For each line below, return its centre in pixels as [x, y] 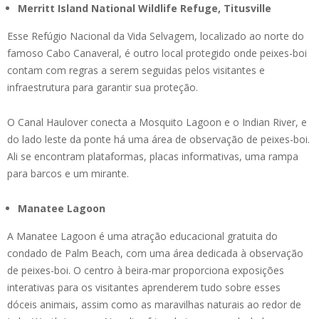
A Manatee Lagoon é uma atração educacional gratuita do [142, 236]
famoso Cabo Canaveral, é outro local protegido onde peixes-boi [157, 53]
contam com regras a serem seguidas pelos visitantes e [136, 70]
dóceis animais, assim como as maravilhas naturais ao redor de [154, 305]
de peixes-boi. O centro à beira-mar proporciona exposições [146, 271]
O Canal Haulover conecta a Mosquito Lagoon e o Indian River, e [157, 122]
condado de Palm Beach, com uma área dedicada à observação [155, 253]
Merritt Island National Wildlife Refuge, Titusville [145, 9]
